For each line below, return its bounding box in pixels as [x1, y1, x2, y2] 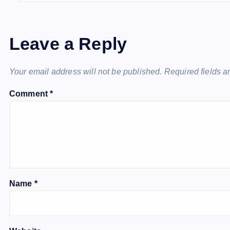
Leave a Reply [9, 33, 127, 53]
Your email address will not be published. [9, 67, 162, 76]
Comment [9, 89, 50, 98]
